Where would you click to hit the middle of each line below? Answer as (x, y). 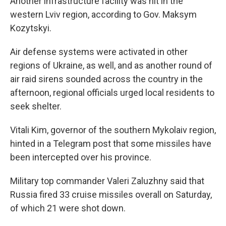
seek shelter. (36, 106)
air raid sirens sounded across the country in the (106, 79)
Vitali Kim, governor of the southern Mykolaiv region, (113, 130)
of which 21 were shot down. (68, 208)
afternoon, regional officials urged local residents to (112, 93)
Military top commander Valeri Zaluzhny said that (107, 181)
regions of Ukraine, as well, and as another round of (111, 65)
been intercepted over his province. (81, 157)
